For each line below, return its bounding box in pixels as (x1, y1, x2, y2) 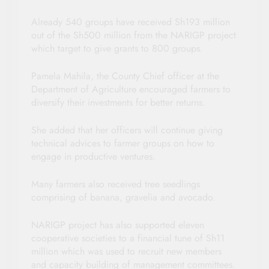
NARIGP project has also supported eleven (31, 217, 204, 232)
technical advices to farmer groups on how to (31, 136, 214, 150)
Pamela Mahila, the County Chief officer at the (31, 68, 219, 83)
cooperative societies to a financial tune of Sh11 (31, 231, 225, 245)
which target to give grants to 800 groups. (31, 41, 203, 55)
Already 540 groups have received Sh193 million (31, 14, 230, 29)
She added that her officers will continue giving (31, 122, 223, 137)
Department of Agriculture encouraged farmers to (31, 82, 231, 96)
